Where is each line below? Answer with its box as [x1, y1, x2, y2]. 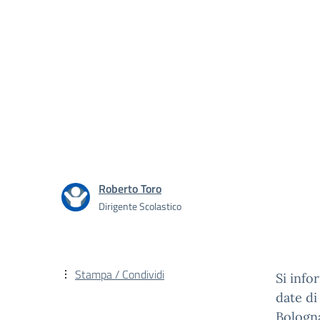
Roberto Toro [99, 179, 161, 197]
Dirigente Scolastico [99, 198, 181, 214]
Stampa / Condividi [75, 266, 164, 283]
